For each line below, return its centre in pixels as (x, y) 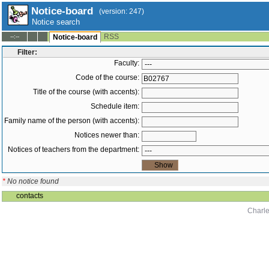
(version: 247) (122, 11)
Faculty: (127, 63)
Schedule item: (115, 106)
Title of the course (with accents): (86, 92)
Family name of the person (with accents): (72, 121)
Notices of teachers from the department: (74, 150)
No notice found (32, 181)
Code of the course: (107, 77)
